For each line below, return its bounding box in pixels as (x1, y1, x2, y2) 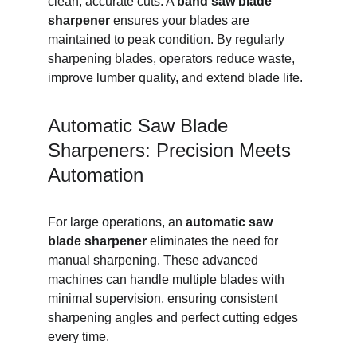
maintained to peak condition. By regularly (48, 33, 288, 46)
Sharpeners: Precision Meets (48, 139, 296, 161)
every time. (48, 330, 109, 343)
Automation (48, 164, 143, 186)
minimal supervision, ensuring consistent (48, 292, 280, 305)
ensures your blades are (110, 14, 253, 27)
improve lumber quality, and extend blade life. (48, 71, 303, 84)
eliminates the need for (147, 234, 281, 248)
